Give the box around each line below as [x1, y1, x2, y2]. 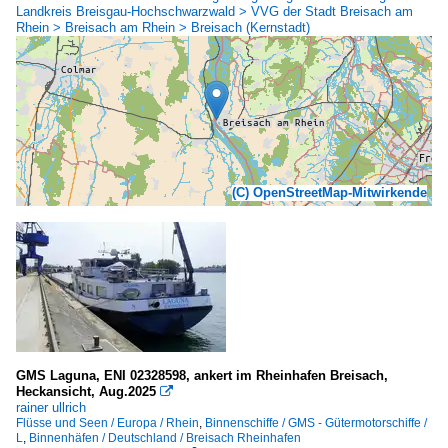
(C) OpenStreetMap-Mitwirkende [232, 184, 427, 200]
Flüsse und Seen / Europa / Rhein [16, 415, 199, 430]
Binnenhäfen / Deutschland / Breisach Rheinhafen [29, 430, 301, 445]
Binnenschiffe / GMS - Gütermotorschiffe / [205, 415, 427, 430]
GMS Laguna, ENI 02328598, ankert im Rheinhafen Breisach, [16, 367, 388, 383]
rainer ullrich [16, 399, 86, 415]
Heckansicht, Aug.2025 [16, 383, 156, 399]
